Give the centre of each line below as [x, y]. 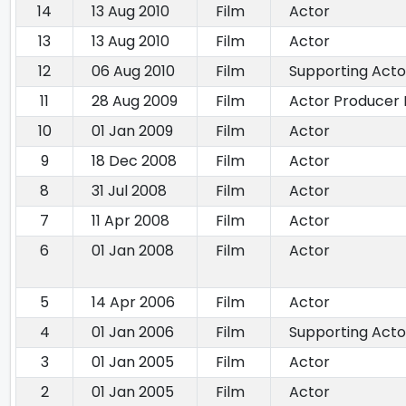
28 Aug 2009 [135, 101]
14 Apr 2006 [133, 303]
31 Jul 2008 [129, 191]
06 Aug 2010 [133, 72]
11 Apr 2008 [130, 221]
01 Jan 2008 [133, 251]
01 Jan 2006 [133, 333]
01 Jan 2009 [132, 131]
